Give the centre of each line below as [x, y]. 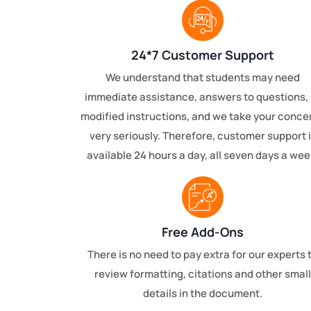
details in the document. [203, 294]
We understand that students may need [203, 78]
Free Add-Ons [203, 232]
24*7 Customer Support [203, 55]
